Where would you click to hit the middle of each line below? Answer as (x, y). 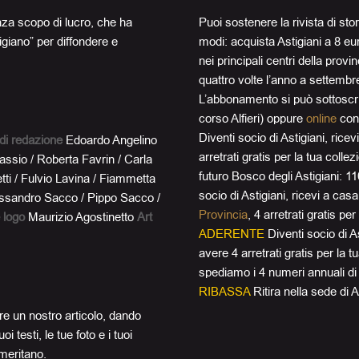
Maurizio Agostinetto (81, 217)
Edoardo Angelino (111, 140)
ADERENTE (232, 234)
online (321, 119)
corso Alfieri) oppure (252, 119)
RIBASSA (224, 292)
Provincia (223, 215)
